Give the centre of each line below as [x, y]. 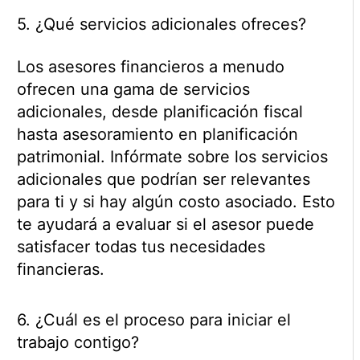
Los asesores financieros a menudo [150, 67]
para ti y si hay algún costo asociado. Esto [176, 202]
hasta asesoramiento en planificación [157, 135]
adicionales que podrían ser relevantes [163, 180]
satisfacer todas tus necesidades [141, 247]
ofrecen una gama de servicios [133, 90]
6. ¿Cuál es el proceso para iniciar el [153, 320]
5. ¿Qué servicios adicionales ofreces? [161, 25]
